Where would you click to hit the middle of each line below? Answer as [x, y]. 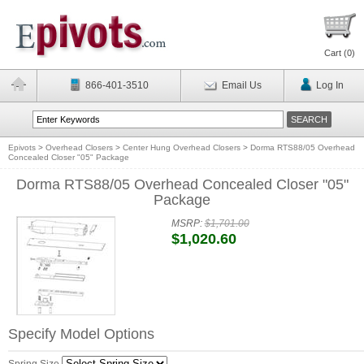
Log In [329, 85]
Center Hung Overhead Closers [182, 147]
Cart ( [336, 53]
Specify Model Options [81, 334]
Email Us [241, 85]
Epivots [22, 147]
